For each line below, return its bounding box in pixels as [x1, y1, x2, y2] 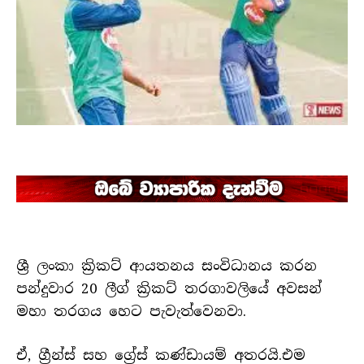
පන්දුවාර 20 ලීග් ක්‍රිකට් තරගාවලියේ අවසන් [16, 279, 322, 298]
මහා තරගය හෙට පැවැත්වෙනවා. [16, 302, 246, 321]
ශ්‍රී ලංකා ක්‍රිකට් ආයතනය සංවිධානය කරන [16, 257, 317, 275]
